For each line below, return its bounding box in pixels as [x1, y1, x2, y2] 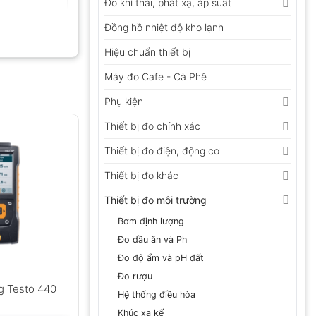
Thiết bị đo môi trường [104, 193, 207, 206]
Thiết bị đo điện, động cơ [104, 144, 219, 157]
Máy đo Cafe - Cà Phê [104, 70, 207, 83]
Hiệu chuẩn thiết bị [104, 45, 190, 58]
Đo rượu [118, 270, 152, 281]
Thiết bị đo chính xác [104, 119, 200, 132]
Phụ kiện [104, 95, 143, 107]
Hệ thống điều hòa [118, 288, 195, 300]
